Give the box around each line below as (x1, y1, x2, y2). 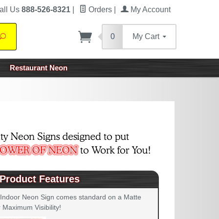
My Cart (132, 32, 161, 41)
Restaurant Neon (10, 64, 67, 72)
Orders (87, 5, 112, 14)
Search (5, 33, 27, 41)
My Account (129, 5, 171, 14)
